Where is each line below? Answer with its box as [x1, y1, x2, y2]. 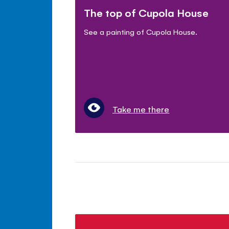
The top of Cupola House [84, 5, 209, 19]
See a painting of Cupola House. [84, 26, 198, 36]
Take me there [112, 103, 170, 114]
